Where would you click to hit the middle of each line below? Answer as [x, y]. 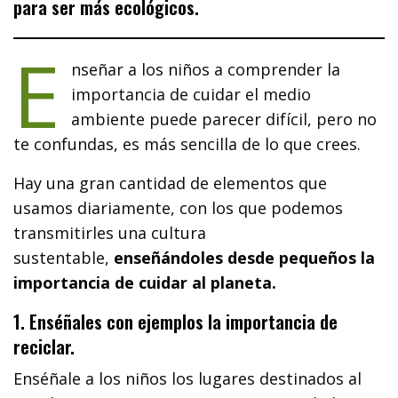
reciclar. [44, 347]
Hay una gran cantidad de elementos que [171, 183]
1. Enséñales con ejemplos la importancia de [175, 322]
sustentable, [64, 258]
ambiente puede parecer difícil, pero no [223, 119]
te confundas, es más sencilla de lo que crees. [190, 144]
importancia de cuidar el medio [191, 95]
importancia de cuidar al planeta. [145, 283]
